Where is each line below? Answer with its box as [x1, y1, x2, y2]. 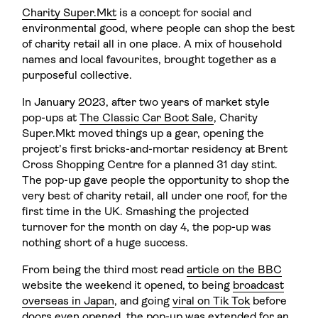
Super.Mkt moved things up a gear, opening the [22, 128, 265, 140]
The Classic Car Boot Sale [79, 112, 214, 124]
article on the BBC [187, 264, 283, 276]
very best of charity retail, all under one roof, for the [22, 190, 288, 202]
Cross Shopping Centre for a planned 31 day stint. [22, 159, 278, 171]
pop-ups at [22, 112, 80, 124]
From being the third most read [22, 264, 187, 276]
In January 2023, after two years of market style [22, 97, 270, 109]
